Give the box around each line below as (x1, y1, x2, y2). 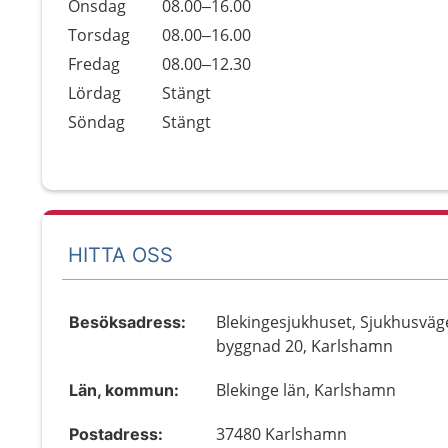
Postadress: (69, 424, 163, 444)
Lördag (68, 82, 121, 104)
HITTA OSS (68, 242, 173, 267)
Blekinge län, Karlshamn (216, 379, 397, 401)
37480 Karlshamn (216, 423, 348, 445)
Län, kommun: (69, 380, 179, 400)
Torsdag (68, 24, 130, 46)
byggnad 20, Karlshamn (216, 335, 394, 357)
